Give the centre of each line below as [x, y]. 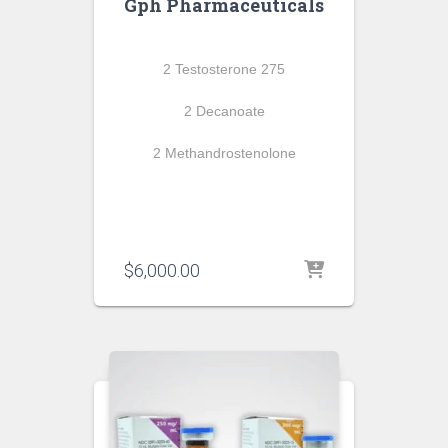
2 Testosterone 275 [224, 69]
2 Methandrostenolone [224, 153]
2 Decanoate [224, 111]
